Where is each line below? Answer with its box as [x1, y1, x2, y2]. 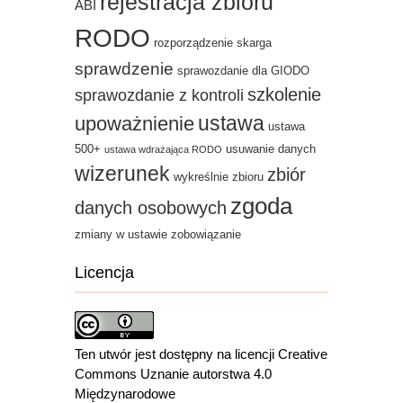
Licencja [75, 264, 134, 282]
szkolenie [247, 84, 321, 104]
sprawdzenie [75, 58, 174, 78]
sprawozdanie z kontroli [75, 85, 244, 104]
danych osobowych [75, 196, 227, 218]
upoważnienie [75, 112, 194, 135]
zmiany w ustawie [75, 228, 167, 241]
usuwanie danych [226, 142, 316, 156]
